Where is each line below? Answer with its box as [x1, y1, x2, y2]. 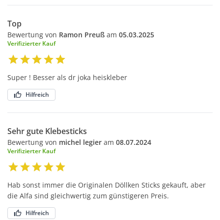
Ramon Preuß [59, 30, 105, 40]
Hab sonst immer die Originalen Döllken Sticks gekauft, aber [7, 180, 206, 190]
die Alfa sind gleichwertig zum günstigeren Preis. [7, 191, 169, 201]
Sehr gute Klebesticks [7, 126, 87, 137]
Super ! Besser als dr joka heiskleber [7, 73, 127, 82]
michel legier [59, 137, 102, 147]
